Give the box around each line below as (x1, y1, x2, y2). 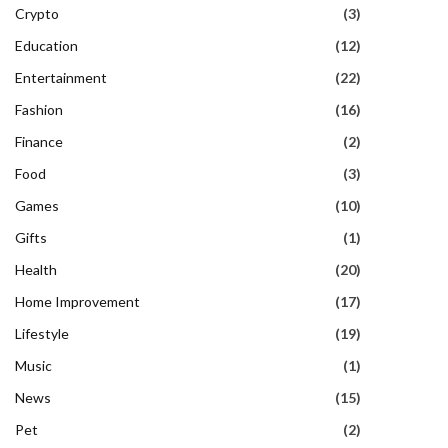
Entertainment (15, 68, 107, 86)
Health (15, 260, 57, 278)
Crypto (15, 4, 59, 22)
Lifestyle (15, 324, 69, 342)
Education (15, 36, 78, 54)
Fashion (15, 100, 63, 118)
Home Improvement (15, 292, 140, 310)
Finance (15, 132, 63, 150)
